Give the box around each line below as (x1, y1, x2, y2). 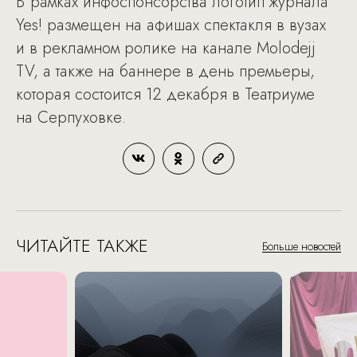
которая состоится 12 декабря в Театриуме (16, 83, 315, 106)
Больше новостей (262, 238, 341, 254)
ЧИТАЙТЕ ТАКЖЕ (16, 233, 148, 258)
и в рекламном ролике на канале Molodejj (16, 37, 316, 60)
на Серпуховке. (16, 106, 126, 129)
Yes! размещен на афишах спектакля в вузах (16, 14, 326, 37)
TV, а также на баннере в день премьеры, (16, 60, 315, 83)
